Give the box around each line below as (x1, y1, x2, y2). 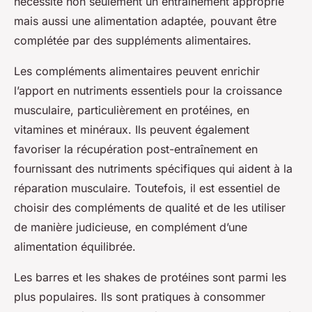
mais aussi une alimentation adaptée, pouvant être (14, 14, 276, 29)
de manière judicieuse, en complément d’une (14, 220, 247, 235)
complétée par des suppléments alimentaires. (14, 33, 251, 48)
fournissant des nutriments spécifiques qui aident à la (14, 162, 292, 176)
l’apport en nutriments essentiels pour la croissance (14, 84, 282, 98)
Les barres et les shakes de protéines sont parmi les (14, 270, 286, 285)
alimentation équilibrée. (14, 240, 136, 254)
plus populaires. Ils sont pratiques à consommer (14, 290, 265, 304)
